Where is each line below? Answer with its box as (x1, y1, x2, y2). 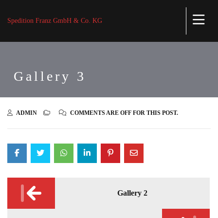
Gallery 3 (14, 69, 86, 84)
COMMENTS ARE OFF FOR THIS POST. (69, 109, 178, 116)
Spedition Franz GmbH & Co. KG (7, 17, 102, 24)
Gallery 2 (117, 189, 147, 197)
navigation (7, 190, 52, 202)
